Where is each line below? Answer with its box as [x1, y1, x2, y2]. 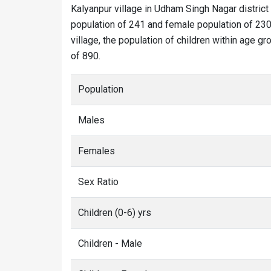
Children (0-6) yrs [78, 207, 151, 218]
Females [78, 145, 115, 157]
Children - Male [78, 238, 142, 249]
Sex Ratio [78, 176, 119, 188]
